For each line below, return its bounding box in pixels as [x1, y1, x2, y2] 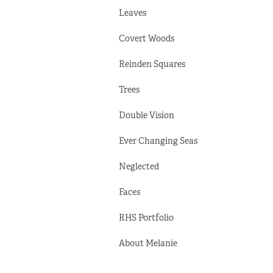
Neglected [118, 161, 159, 172]
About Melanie [118, 238, 177, 249]
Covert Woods [118, 33, 174, 44]
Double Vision [118, 110, 174, 121]
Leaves [118, 7, 146, 18]
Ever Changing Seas [118, 135, 197, 146]
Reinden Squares [118, 58, 185, 69]
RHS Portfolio [118, 212, 174, 223]
